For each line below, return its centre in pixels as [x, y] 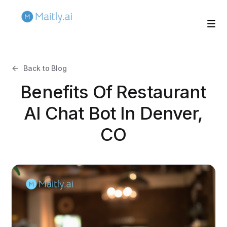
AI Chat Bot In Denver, [113, 113]
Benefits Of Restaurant [113, 91]
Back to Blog [45, 68]
